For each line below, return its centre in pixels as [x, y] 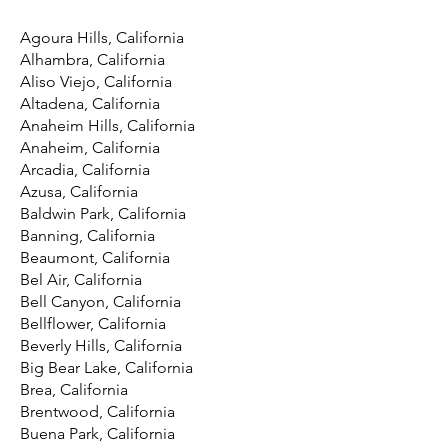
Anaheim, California [90, 147]
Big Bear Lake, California [106, 367]
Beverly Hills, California [101, 345]
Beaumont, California [95, 257]
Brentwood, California [97, 411]
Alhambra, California [92, 59]
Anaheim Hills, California [107, 125]
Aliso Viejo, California [96, 81]
